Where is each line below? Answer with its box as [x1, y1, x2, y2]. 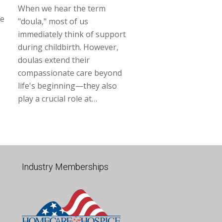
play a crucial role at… [18, 93, 97, 104]
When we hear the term [18, 2, 106, 14]
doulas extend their [18, 54, 90, 65]
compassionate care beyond [18, 67, 122, 78]
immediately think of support [18, 28, 126, 40]
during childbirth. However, [18, 41, 118, 53]
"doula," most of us [18, 15, 88, 27]
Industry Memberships [21, 161, 109, 172]
